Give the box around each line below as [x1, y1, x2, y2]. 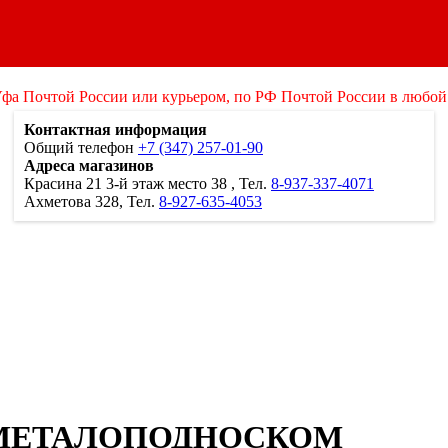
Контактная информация [24, 121, 207, 139]
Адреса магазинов [24, 157, 154, 175]
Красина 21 [24, 175, 106, 193]
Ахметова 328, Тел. [24, 193, 159, 211]
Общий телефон [24, 139, 138, 157]
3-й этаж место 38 [106, 175, 231, 193]
